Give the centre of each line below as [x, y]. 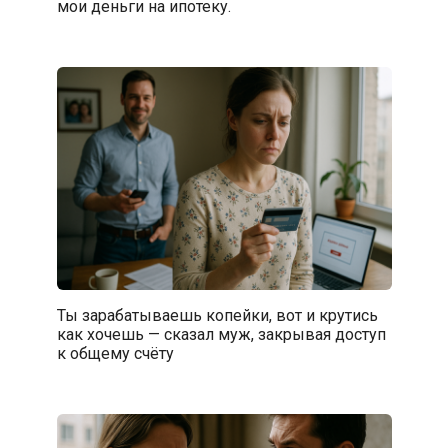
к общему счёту [115, 354]
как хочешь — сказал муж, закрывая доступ [221, 335]
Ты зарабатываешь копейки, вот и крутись [217, 316]
